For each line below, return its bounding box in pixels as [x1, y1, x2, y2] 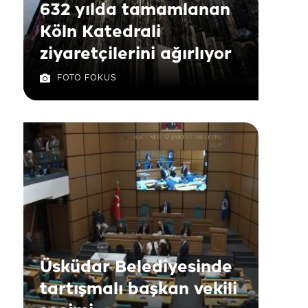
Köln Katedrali [40, 23, 161, 41]
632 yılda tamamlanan [40, 1, 230, 19]
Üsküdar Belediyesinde [40, 258, 232, 276]
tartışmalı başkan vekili [40, 280, 237, 298]
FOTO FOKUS [57, 74, 116, 82]
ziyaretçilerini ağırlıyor [40, 45, 232, 63]
